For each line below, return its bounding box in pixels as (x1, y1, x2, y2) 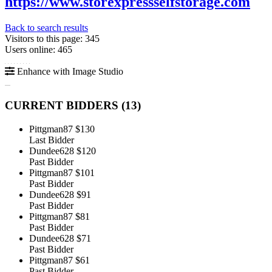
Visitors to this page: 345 (5, 33, 100, 44)
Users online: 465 (5, 44, 72, 55)
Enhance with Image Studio (15, 66, 123, 76)
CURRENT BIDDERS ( (5, 99, 125, 112)
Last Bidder (29, 135, 74, 146)
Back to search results (5, 22, 88, 33)
